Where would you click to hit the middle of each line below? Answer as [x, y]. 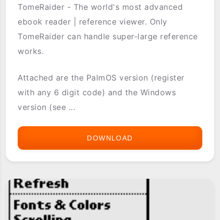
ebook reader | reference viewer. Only [93, 22]
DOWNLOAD [110, 138]
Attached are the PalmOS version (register [101, 78]
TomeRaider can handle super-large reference [108, 37]
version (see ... [47, 107]
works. [31, 51]
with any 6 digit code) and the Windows [97, 93]
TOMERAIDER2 [161, 138]
